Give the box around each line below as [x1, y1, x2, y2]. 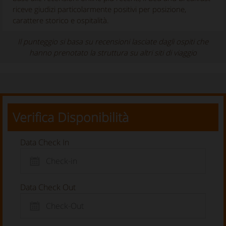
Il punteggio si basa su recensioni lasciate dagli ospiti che [18, 36, 208, 47]
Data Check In [20, 137, 69, 148]
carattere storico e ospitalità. [13, 15, 109, 26]
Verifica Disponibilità [13, 108, 129, 126]
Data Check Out [20, 182, 76, 193]
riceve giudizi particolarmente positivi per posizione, [13, 4, 186, 15]
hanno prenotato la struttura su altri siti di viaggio [29, 47, 197, 58]
